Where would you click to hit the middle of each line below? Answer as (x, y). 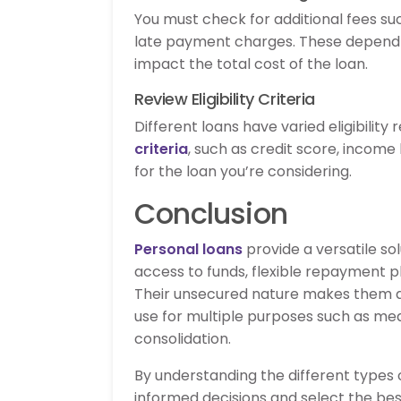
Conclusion (211, 213)
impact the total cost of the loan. (251, 64)
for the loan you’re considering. (243, 171)
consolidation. (183, 338)
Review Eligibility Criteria (225, 98)
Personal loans (188, 249)
